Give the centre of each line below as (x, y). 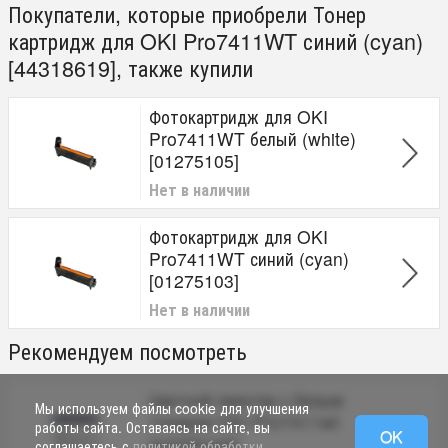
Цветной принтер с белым (246, 399)
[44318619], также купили (130, 67)
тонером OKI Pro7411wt (244, 421)
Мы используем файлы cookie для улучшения (172, 408)
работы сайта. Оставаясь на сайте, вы (152, 427)
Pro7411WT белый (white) (252, 138)
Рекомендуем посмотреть (127, 350)
